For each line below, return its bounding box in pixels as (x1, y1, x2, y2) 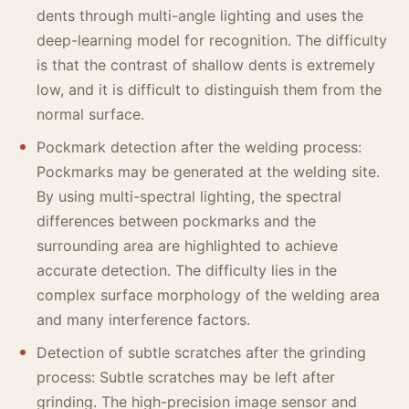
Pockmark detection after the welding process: (37, 138, 362, 157)
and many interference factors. (37, 310, 250, 330)
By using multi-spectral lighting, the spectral (37, 187, 341, 206)
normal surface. (37, 105, 144, 124)
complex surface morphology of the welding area (37, 286, 380, 305)
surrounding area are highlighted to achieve (37, 236, 338, 256)
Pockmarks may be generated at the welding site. (37, 163, 380, 182)
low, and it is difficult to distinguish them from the (37, 80, 382, 100)
